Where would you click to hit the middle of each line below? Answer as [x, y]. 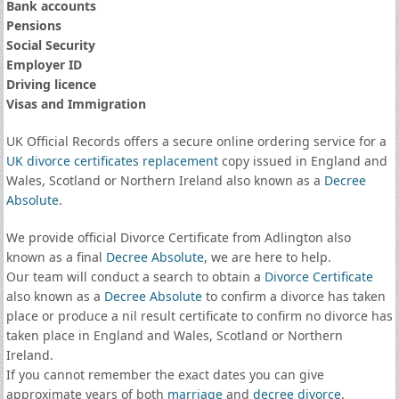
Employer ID [44, 65]
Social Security [50, 45]
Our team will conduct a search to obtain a [135, 277]
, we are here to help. [267, 257]
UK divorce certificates [72, 161]
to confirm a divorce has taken [293, 296]
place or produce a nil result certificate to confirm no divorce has [199, 316]
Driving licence [51, 84]
